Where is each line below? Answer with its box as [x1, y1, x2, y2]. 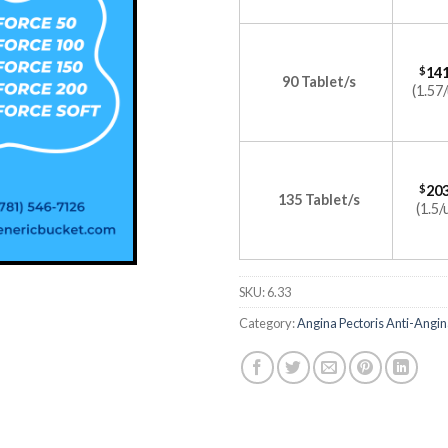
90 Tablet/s [281, 73, 356, 90]
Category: [239, 315, 297, 331]
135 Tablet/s [277, 191, 360, 208]
